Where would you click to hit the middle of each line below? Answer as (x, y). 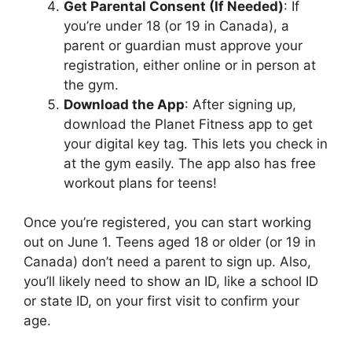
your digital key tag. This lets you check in (196, 143)
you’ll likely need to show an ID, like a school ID (171, 282)
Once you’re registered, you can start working (167, 223)
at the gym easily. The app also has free (190, 163)
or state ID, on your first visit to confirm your (161, 301)
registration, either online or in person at (190, 65)
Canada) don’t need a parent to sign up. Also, (167, 262)
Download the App (124, 104)
